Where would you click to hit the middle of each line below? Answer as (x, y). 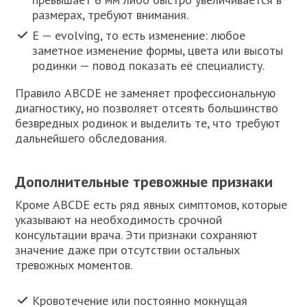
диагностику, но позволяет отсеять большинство (147, 108)
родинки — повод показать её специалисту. (149, 65)
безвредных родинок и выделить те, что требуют (148, 123)
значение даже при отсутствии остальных (128, 249)
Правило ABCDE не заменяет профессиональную (146, 93)
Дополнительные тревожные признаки (144, 181)
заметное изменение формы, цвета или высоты (158, 50)
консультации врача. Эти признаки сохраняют (137, 234)
